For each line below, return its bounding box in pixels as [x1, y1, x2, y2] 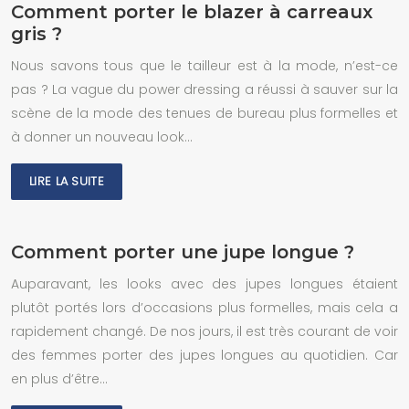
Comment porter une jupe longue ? [11, 241, 354, 263]
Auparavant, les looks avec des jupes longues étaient [11, 275, 398, 293]
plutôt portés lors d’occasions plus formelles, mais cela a [11, 299, 398, 317]
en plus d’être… [11, 370, 108, 388]
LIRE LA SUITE [29, 173, 104, 190]
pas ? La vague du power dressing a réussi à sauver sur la [11, 80, 398, 99]
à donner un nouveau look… [11, 128, 193, 146]
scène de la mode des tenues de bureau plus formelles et [11, 104, 398, 122]
